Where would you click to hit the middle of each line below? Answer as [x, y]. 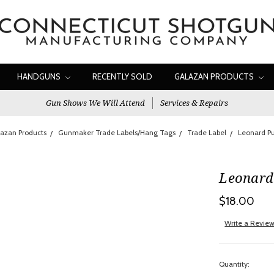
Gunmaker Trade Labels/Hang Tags [117, 132]
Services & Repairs [194, 103]
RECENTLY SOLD [122, 76]
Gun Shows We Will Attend [95, 103]
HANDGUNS [40, 76]
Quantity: [235, 264]
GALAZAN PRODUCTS [215, 76]
